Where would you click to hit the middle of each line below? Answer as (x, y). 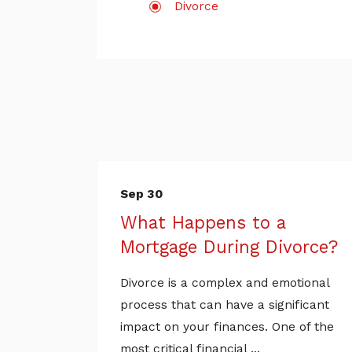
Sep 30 (141, 194)
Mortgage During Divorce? (229, 247)
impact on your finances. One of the (227, 327)
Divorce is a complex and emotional (224, 283)
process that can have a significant (224, 305)
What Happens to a (202, 223)
